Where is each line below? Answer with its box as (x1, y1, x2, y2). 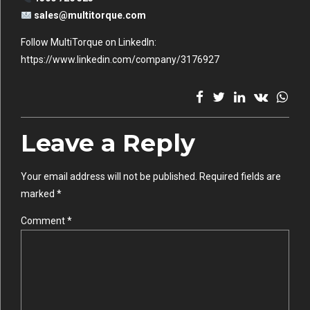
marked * (21, 188, 62, 200)
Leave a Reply (21, 128, 195, 158)
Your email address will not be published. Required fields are (21, 171, 281, 183)
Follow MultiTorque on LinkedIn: (21, 37, 156, 48)
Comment (21, 215, 67, 227)
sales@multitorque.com (33, 10, 146, 21)
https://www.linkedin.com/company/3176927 (21, 54, 219, 66)
